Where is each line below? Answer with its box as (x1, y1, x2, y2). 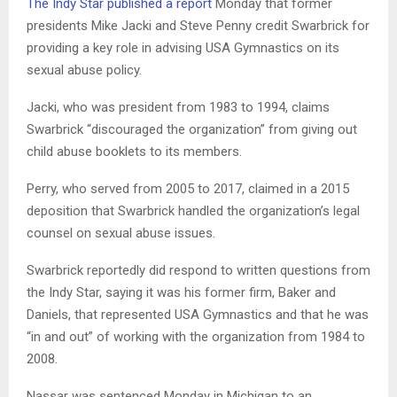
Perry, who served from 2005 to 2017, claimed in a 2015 (27, 180, 349, 197)
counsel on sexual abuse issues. (27, 224, 215, 241)
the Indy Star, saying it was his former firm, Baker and (27, 284, 336, 300)
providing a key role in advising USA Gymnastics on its (27, 39, 339, 56)
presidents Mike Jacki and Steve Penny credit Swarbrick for (27, 17, 370, 34)
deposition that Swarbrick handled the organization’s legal (27, 202, 360, 219)
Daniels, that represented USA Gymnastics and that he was (27, 306, 369, 323)
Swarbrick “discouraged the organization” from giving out (27, 121, 357, 137)
